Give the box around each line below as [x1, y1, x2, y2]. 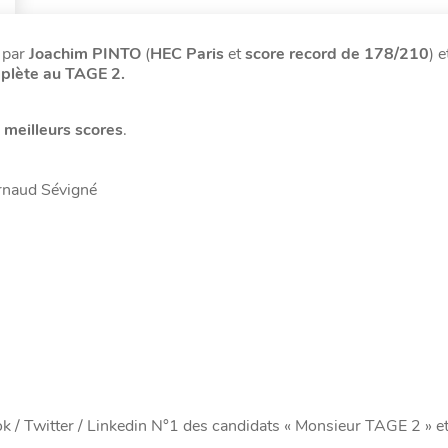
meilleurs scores [4, 119, 123, 141]
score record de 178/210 [245, 43, 429, 65]
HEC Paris [150, 43, 224, 65]
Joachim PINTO [29, 43, 145, 65]
